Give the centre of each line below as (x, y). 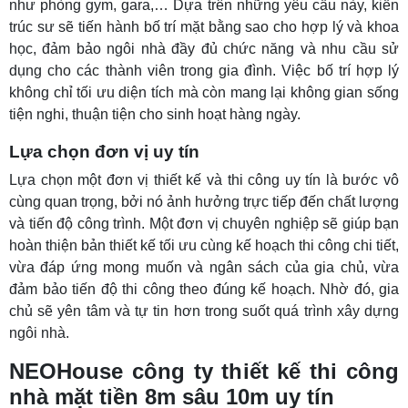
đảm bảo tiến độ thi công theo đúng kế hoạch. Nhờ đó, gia (204, 290)
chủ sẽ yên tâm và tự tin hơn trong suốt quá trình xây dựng (204, 311)
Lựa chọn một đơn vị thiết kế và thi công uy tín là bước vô (204, 180)
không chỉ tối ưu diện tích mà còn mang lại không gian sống (204, 93)
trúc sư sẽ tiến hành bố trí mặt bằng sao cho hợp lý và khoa (204, 27)
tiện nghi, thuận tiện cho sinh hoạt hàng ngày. (155, 115)
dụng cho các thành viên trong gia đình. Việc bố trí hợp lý (204, 71)
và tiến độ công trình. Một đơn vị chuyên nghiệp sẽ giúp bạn (204, 224)
